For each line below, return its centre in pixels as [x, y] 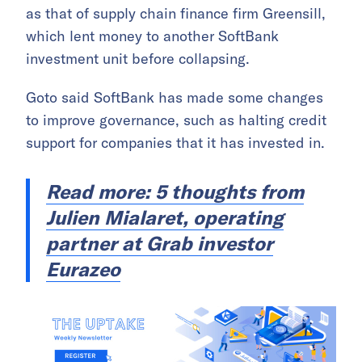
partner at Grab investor [160, 244]
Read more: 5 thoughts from [175, 192]
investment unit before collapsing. [138, 59]
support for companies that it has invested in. [175, 143]
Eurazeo [83, 269]
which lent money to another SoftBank [152, 36]
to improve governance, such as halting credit [176, 120]
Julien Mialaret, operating [165, 218]
